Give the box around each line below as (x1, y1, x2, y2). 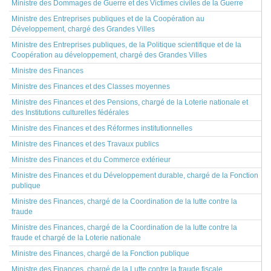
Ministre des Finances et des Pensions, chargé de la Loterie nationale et (11, 98, 248, 106)
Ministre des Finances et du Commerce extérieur (11, 155, 171, 164)
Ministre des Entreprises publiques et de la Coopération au (11, 15, 204, 23)
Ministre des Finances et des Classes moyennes (11, 82, 170, 91)
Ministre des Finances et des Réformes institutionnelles (11, 124, 192, 132)
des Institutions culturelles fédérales (11, 108, 129, 117)
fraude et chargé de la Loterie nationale (11, 233, 141, 242)
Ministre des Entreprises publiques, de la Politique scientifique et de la (11, 41, 241, 49)
